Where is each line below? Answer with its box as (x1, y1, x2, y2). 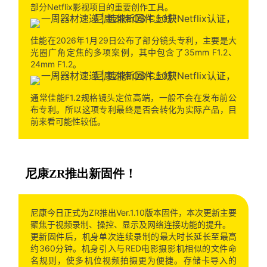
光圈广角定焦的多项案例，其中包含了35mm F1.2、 (30, 46, 237, 57)
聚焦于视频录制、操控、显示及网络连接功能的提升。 (30, 219, 231, 229)
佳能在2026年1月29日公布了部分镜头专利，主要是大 (30, 35, 237, 45)
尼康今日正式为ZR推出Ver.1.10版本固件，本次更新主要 (30, 207, 237, 218)
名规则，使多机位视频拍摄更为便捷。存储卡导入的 (30, 254, 237, 265)
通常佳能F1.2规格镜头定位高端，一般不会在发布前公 (30, 92, 237, 103)
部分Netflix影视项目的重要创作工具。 (30, 1, 173, 12)
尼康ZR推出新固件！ (24, 166, 136, 180)
